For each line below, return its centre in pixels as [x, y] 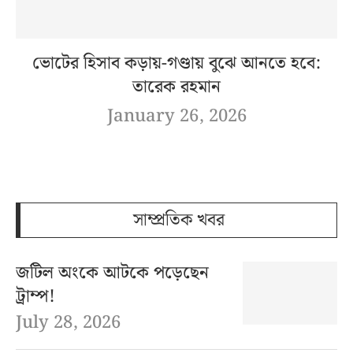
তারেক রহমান [176, 87]
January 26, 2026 [176, 117]
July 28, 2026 [68, 323]
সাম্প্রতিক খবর [178, 221]
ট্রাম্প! [35, 297]
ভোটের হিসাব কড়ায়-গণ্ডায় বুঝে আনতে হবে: [176, 64]
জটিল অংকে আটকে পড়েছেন [112, 273]
